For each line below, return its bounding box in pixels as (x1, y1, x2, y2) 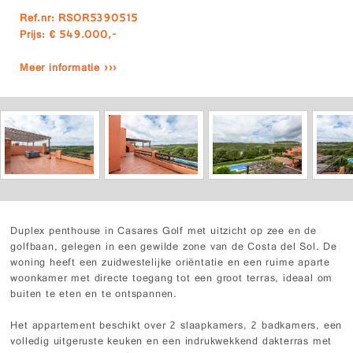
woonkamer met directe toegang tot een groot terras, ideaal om (10, 270, 333, 289)
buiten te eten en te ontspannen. (10, 286, 178, 305)
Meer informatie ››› (20, 60, 118, 79)
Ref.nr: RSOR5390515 (20, 10, 139, 29)
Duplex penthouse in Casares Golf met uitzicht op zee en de (10, 223, 317, 242)
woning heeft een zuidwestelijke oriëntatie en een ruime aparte (10, 255, 331, 273)
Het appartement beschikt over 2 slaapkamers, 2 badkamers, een (10, 318, 343, 336)
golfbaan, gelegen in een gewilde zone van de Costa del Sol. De (10, 239, 338, 258)
